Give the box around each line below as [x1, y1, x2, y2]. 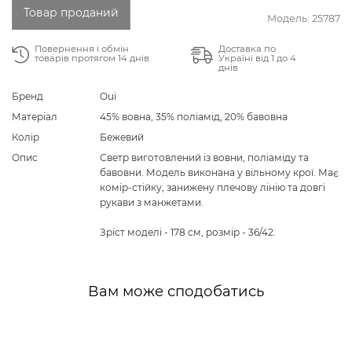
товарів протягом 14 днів [35, 52, 149, 64]
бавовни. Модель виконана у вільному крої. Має [100, 166, 339, 178]
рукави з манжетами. [100, 196, 203, 208]
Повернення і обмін [35, 42, 129, 54]
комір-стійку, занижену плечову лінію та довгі [100, 181, 325, 193]
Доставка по [218, 42, 276, 54]
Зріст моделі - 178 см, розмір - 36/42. [100, 225, 276, 238]
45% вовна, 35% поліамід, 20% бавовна [100, 110, 288, 123]
